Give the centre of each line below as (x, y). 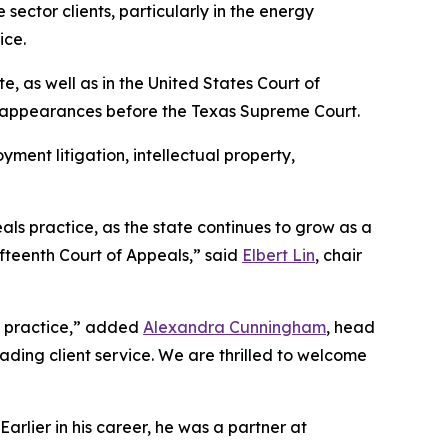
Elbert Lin (278, 254)
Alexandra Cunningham (234, 326)
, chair (338, 254)
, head (350, 326)
